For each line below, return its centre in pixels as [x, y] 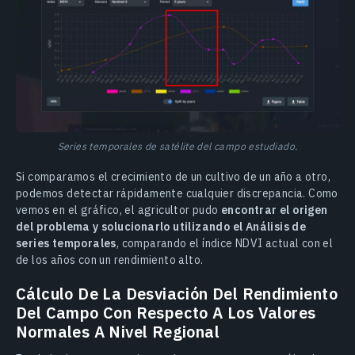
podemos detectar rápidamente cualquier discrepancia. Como [177, 193]
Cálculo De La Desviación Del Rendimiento [177, 293]
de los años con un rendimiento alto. [110, 260]
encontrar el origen [275, 210]
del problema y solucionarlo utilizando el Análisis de [161, 226]
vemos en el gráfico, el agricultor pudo [118, 210]
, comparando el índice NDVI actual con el [225, 243]
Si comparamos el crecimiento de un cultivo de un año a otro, [173, 176]
